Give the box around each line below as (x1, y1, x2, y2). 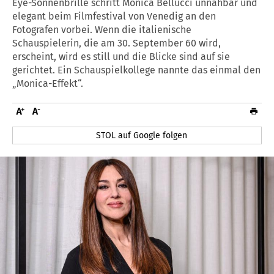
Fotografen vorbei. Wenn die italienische (12, 23, 191, 35)
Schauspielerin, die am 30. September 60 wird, (12, 37, 221, 49)
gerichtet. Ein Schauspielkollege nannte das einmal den (12, 64, 261, 76)
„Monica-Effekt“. (12, 77, 83, 89)
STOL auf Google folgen (96, 130, 188, 141)
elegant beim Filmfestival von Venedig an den (12, 10, 216, 22)
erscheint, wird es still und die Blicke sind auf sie (12, 50, 230, 62)
